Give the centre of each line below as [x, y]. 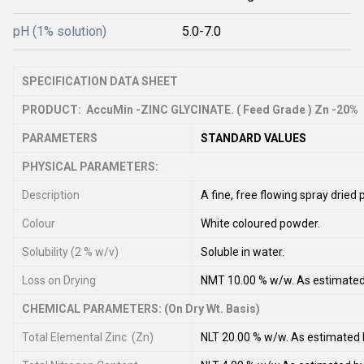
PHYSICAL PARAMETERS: [90, 167]
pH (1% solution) [60, 31]
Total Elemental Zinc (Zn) [88, 337]
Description [51, 195]
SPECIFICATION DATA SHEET [100, 81]
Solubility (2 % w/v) [70, 252]
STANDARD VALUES [253, 138]
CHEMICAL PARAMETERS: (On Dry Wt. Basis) [141, 309]
